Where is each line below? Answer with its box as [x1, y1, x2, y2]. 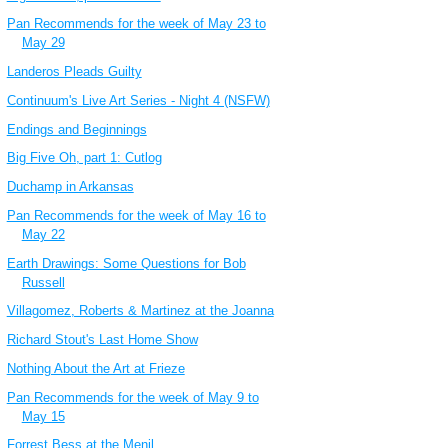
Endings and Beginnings [6, 121, 147, 137]
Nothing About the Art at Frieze [6, 360, 185, 376]
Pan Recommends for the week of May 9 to [6, 389, 259, 405]
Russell [21, 274, 65, 290]
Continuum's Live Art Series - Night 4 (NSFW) [6, 92, 270, 108]
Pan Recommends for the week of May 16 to [6, 207, 266, 223]
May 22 [21, 226, 65, 242]
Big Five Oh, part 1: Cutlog [6, 150, 162, 166]
